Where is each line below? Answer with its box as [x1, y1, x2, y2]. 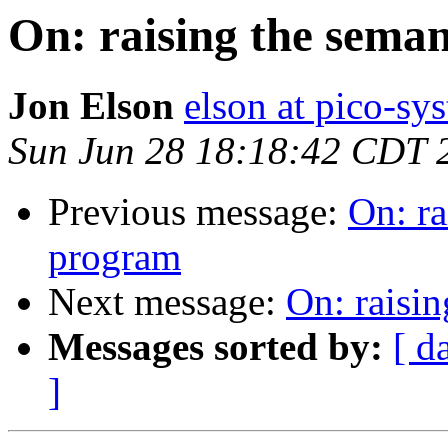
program [48, 235, 181, 279]
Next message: [48, 280, 286, 324]
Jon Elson [8, 84, 174, 128]
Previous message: [48, 190, 348, 234]
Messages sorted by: [48, 325, 383, 369]
